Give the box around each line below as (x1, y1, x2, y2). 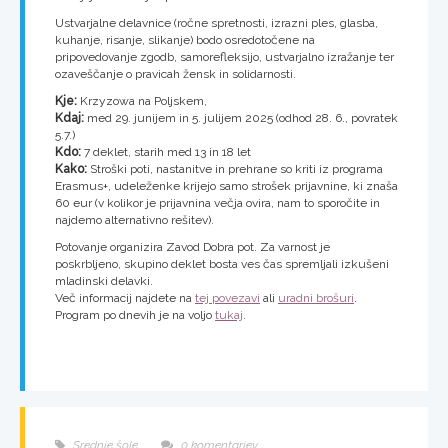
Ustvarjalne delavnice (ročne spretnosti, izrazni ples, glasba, (55, 16, 378, 31)
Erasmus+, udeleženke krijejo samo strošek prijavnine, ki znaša (55, 179, 398, 194)
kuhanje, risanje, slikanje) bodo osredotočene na (55, 33, 315, 48)
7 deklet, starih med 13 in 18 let (84, 145, 251, 160)
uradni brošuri (278, 291, 354, 306)
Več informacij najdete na (55, 291, 195, 306)
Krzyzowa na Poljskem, (77, 94, 207, 109)
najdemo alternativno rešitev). (55, 213, 217, 228)
